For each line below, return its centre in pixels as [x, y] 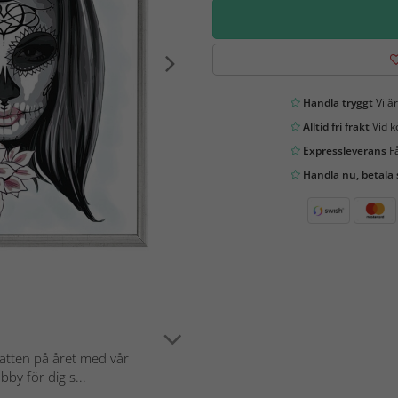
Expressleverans [343, 150]
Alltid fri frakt [334, 126]
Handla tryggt [336, 102]
